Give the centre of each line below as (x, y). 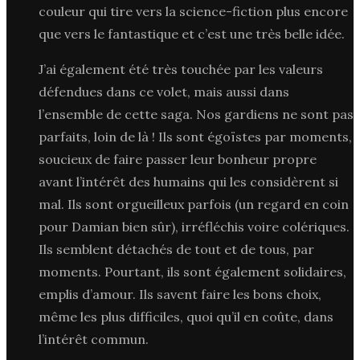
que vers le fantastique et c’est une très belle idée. (192, 33)
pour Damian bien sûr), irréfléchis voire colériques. (194, 226)
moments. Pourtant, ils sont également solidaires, (192, 271)
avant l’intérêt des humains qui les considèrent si (188, 181)
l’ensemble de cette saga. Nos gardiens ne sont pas (196, 114)
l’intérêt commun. (94, 339)
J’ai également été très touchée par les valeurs (181, 69)
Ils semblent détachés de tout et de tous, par (176, 249)
